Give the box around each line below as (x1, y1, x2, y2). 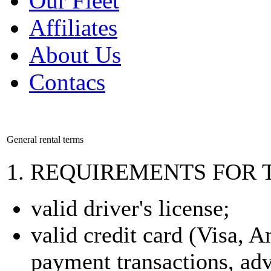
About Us (29, 42, 121, 68)
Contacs (29, 69, 105, 95)
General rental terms (7, 134, 83, 145)
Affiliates (29, 15, 117, 41)
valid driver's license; (31, 195, 230, 221)
